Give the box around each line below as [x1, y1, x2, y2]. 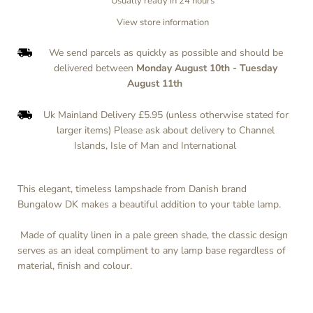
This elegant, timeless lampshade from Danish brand [17, 182, 247, 196]
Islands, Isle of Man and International [73, 138, 236, 152]
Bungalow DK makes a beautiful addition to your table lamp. [17, 197, 284, 211]
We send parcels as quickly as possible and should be [48, 46, 283, 60]
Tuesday [240, 61, 277, 75]
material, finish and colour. [17, 259, 135, 273]
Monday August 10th [136, 61, 230, 75]
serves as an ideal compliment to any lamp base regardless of [17, 244, 286, 258]
